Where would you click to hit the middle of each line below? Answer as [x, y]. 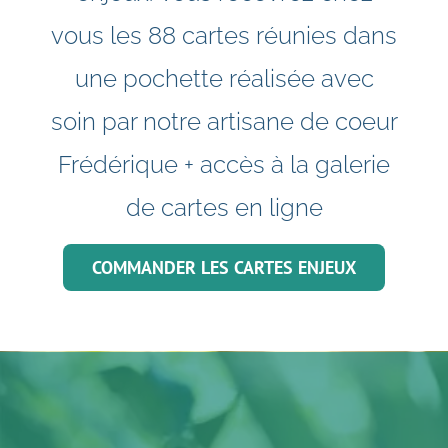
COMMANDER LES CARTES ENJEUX [224, 267]
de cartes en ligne [224, 207]
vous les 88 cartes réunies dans [224, 35]
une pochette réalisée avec [224, 78]
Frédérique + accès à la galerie [224, 164]
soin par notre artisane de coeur [224, 121]
